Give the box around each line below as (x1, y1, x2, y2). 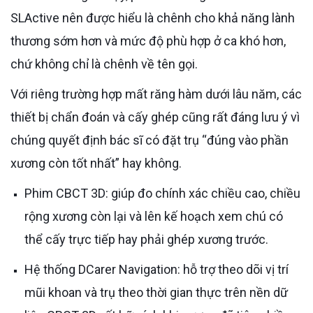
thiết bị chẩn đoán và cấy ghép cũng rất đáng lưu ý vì (10, 109, 300, 124)
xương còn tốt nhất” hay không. (10, 155, 182, 170)
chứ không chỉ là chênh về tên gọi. (10, 56, 198, 71)
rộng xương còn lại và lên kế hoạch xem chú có (24, 208, 283, 224)
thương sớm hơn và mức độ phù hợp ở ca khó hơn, (10, 33, 286, 48)
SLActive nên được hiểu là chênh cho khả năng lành (10, 10, 295, 25)
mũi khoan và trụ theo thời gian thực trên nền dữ (24, 284, 288, 300)
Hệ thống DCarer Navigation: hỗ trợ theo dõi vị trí (24, 261, 34, 277)
